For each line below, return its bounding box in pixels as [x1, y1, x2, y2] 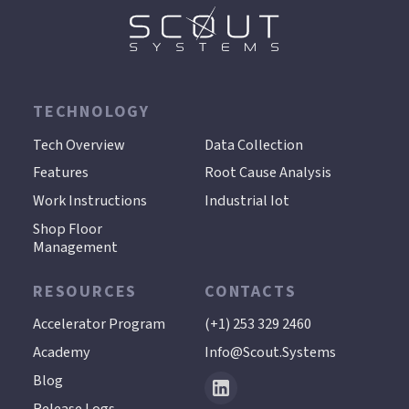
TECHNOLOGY [32, 100, 150, 124]
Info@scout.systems [204, 341, 336, 363]
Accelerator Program [32, 313, 165, 335]
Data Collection [204, 133, 303, 155]
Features [32, 162, 89, 184]
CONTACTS [204, 280, 297, 304]
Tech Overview [32, 133, 125, 155]
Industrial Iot [204, 190, 289, 212]
